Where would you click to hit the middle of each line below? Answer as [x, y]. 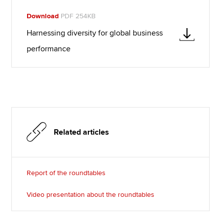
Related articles [82, 132]
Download [43, 16]
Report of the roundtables [66, 173]
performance [49, 49]
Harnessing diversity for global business [95, 33]
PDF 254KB [77, 16]
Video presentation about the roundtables [91, 194]
